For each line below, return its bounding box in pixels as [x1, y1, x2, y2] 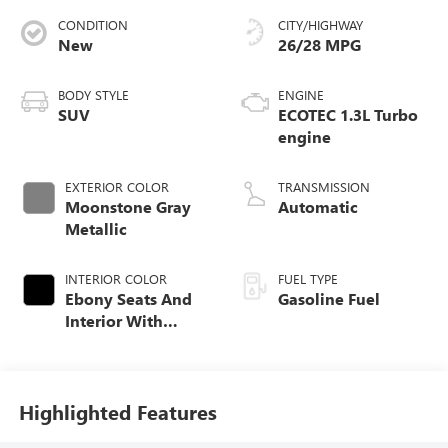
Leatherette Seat [64, 375, 189, 397]
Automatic [278, 195, 358, 217]
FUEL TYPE [278, 269, 338, 287]
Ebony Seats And [64, 287, 192, 309]
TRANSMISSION [278, 177, 370, 195]
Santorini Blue [64, 331, 173, 353]
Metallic [64, 217, 127, 239]
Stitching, [64, 353, 138, 375]
